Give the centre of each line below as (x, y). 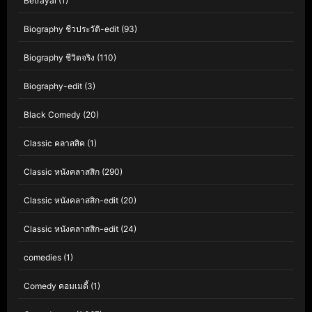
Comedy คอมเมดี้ (56, 286)
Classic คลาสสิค (54, 143)
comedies (42, 258)
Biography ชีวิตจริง (59, 58)
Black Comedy (52, 115)
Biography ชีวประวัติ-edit (71, 29)
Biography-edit (53, 86)
